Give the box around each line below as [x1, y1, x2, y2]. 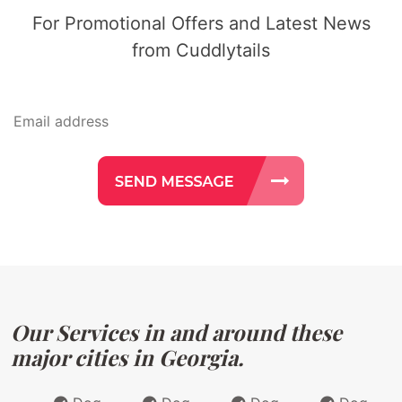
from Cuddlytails [132, 39, 270, 61]
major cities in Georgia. [11, 342, 243, 371]
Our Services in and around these [11, 317, 342, 346]
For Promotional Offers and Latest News [31, 12, 371, 34]
